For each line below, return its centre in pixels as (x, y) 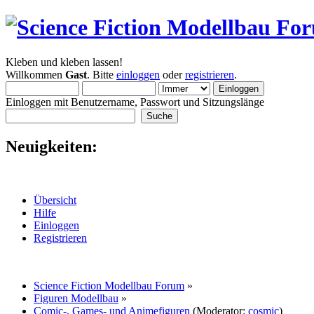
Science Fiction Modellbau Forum (109, 285)
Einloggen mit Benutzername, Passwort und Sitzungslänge (135, 102)
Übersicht (55, 200)
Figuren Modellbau (76, 298)
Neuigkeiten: (52, 146)
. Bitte (102, 74)
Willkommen (35, 74)
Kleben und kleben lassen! (64, 62)
